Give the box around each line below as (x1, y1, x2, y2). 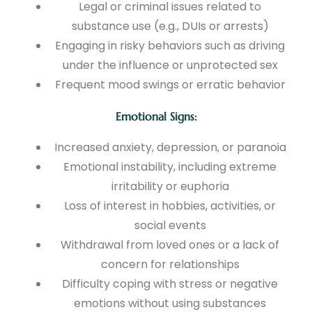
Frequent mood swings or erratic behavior (54, 77, 286, 93)
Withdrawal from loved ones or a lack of (61, 237, 279, 253)
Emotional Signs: (115, 109, 197, 124)
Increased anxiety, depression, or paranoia (54, 139, 286, 156)
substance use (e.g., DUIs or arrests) (71, 18, 269, 35)
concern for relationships (100, 256, 240, 273)
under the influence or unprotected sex (62, 57, 278, 74)
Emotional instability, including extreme (63, 159, 276, 175)
